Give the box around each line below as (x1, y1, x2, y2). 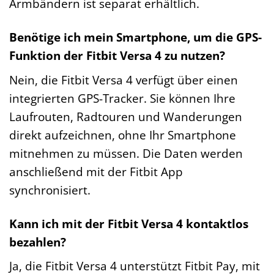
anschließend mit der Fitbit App (9, 163, 183, 180)
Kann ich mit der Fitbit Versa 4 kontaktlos (9, 215, 248, 232)
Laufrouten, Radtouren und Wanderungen (9, 108, 242, 125)
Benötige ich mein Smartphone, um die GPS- (9, 29, 262, 46)
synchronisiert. (9, 181, 91, 198)
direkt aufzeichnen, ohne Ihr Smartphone (9, 126, 236, 143)
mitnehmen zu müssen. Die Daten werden (9, 144, 243, 161)
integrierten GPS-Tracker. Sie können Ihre (9, 89, 235, 106)
